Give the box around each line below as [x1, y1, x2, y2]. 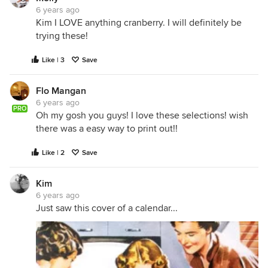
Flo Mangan [36, 84, 86, 97]
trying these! [36, 29, 88, 42]
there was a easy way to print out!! [36, 122, 178, 135]
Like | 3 [42, 55, 65, 65]
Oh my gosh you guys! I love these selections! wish [36, 109, 248, 121]
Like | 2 [42, 148, 65, 157]
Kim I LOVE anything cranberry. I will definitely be [36, 16, 242, 29]
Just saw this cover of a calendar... [36, 202, 178, 214]
